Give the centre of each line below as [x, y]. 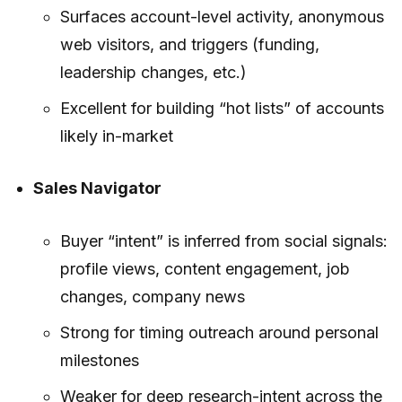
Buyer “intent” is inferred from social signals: [223, 240]
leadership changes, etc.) [153, 72]
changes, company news [152, 296]
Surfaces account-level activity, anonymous [222, 16]
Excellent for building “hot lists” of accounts [222, 108]
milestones [99, 360]
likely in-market [116, 135]
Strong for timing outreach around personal [219, 332]
